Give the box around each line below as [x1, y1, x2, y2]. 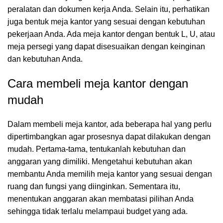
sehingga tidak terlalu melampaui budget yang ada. [7, 207, 188, 216]
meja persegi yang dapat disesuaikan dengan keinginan [7, 42, 205, 51]
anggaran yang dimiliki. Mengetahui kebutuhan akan [7, 157, 192, 166]
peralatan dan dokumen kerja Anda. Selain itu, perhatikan [7, 5, 210, 13]
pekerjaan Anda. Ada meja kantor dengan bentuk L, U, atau [7, 30, 215, 38]
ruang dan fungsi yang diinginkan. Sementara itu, [7, 182, 180, 191]
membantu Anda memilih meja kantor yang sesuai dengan [7, 170, 212, 178]
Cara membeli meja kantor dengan [7, 77, 188, 90]
